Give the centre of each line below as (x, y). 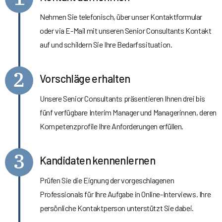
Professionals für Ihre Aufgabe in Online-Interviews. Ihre (125, 194)
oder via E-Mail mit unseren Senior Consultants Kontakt (126, 30)
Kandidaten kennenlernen (98, 160)
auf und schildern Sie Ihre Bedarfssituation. (106, 44)
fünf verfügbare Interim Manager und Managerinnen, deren (128, 112)
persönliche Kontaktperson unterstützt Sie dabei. (117, 208)
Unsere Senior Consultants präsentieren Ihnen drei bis (122, 98)
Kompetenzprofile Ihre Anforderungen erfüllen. (112, 126)
